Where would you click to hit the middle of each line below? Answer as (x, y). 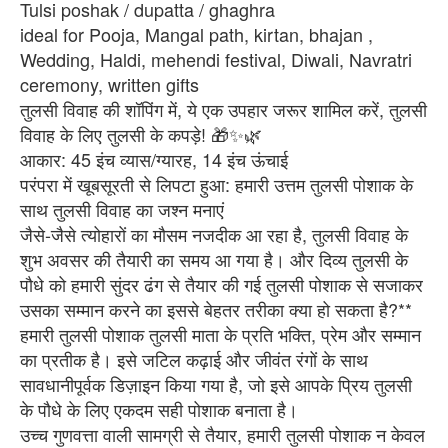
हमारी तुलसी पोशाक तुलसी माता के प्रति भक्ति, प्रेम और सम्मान (220, 333)
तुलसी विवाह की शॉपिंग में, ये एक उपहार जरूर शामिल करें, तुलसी (223, 108)
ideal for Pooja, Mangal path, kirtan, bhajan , (196, 33)
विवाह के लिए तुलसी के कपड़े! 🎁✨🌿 (141, 133)
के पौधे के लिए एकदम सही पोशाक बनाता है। (159, 408)
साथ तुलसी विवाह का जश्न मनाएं (122, 208)
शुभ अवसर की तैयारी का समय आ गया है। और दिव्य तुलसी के (214, 258)
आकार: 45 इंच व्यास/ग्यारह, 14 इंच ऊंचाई (154, 158)
